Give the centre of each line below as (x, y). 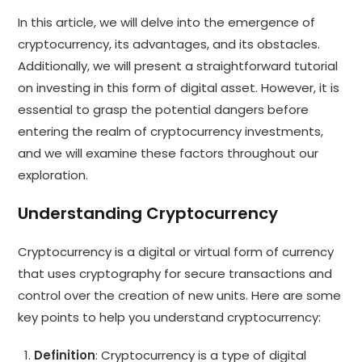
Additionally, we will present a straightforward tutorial (178, 65)
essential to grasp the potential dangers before (164, 109)
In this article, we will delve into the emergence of (167, 22)
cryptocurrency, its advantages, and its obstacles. (169, 44)
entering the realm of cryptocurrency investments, (171, 131)
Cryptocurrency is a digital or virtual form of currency (176, 251)
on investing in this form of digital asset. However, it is (179, 87)
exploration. (53, 175)
